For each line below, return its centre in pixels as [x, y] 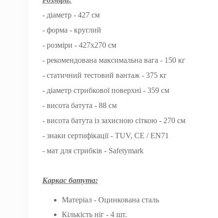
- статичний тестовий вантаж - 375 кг [105, 75]
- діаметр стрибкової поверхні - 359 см [106, 90]
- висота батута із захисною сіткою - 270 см [114, 120]
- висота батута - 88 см [80, 105]
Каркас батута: [70, 180]
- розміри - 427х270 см [79, 45]
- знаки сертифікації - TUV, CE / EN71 [106, 136]
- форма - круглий [72, 30]
